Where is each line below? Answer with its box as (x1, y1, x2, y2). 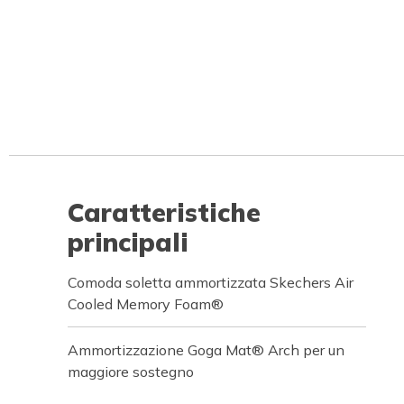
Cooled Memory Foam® (68, 295, 224, 313)
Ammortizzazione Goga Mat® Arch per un (68, 341, 344, 359)
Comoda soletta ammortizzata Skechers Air (68, 273, 353, 291)
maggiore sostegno (68, 363, 194, 381)
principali (68, 226, 188, 258)
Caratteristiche (68, 197, 261, 228)
